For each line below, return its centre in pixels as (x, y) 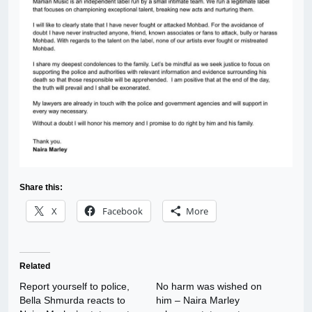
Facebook (123, 211)
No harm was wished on (209, 287)
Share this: (41, 188)
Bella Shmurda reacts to (72, 301)
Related (35, 266)
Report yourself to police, (75, 287)
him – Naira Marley (198, 301)
